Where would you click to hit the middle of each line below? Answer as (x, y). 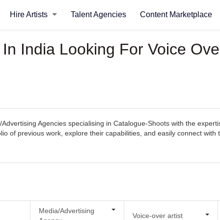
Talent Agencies (98, 14)
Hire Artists (29, 14)
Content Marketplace (176, 14)
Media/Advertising (66, 210)
